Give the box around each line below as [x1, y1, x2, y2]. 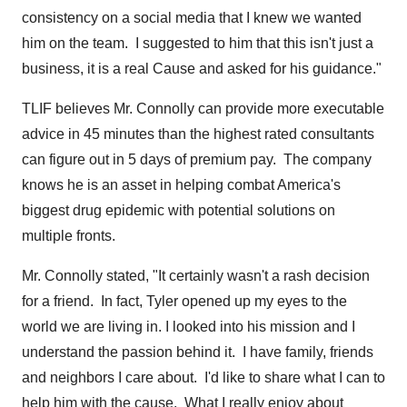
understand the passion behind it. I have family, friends [22, 344, 373, 360]
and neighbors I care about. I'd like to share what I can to [22, 370, 385, 385]
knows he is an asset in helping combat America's [22, 177, 341, 193]
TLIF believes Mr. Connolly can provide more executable [22, 101, 384, 116]
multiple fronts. [22, 228, 115, 243]
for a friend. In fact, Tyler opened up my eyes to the [22, 293, 347, 309]
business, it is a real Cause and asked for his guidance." [22, 61, 382, 76]
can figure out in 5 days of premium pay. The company [22, 152, 372, 167]
